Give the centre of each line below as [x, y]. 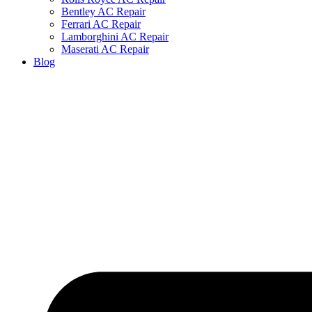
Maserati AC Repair [105, 49]
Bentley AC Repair [103, 11]
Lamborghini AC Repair [115, 37]
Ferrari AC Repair [101, 24]
